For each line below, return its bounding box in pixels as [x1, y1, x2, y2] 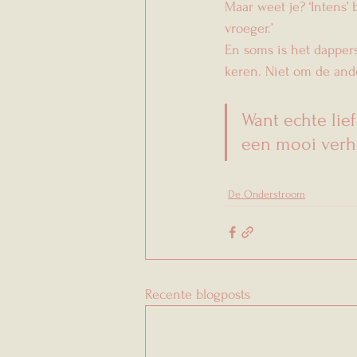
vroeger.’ [225, 20, 273, 36]
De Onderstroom [228, 187, 305, 200]
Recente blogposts [145, 286, 250, 302]
